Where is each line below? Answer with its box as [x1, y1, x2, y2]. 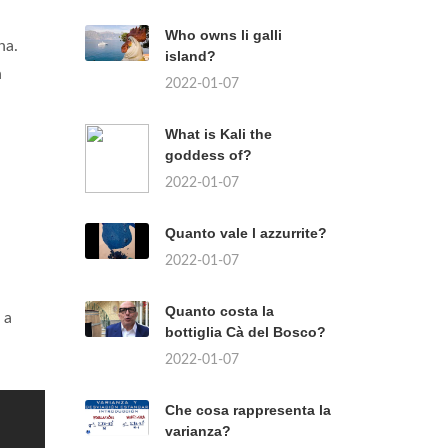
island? [165, 48, 216, 64]
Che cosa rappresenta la [165, 402, 331, 418]
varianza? [165, 423, 231, 439]
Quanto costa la [165, 303, 274, 319]
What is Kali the [165, 126, 272, 142]
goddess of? [165, 147, 252, 163]
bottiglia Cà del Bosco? [165, 324, 326, 340]
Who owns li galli [165, 27, 282, 43]
